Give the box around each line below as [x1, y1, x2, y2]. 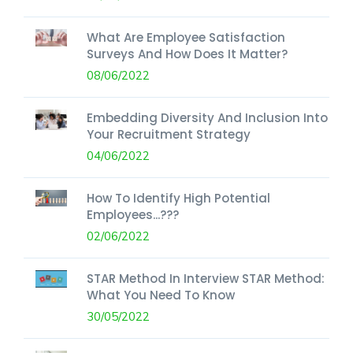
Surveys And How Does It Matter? [87, 45, 288, 62]
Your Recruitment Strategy [87, 125, 251, 143]
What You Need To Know [87, 286, 235, 303]
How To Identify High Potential [87, 189, 270, 206]
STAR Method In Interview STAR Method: [87, 269, 325, 287]
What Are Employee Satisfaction [87, 28, 285, 46]
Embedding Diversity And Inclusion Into [87, 109, 328, 126]
